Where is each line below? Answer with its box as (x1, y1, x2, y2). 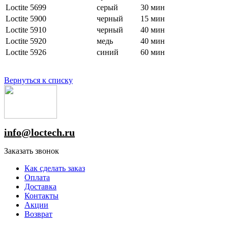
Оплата (24, 173, 50, 182)
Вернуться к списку (4, 75, 73, 84)
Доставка (24, 182, 56, 191)
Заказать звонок (4, 146, 59, 155)
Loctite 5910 (6, 25, 46, 34)
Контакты (24, 191, 59, 200)
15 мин (140, 14, 165, 23)
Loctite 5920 (6, 36, 46, 45)
